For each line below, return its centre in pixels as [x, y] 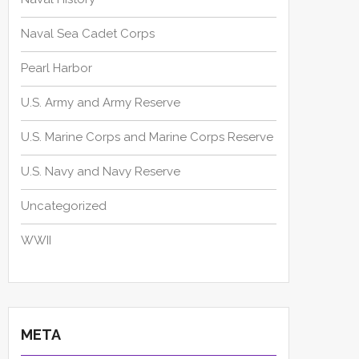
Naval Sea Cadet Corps [88, 34]
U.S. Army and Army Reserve [101, 103]
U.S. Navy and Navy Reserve [101, 172]
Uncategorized [64, 206]
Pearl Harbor [56, 69]
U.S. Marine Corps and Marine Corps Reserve [147, 137]
